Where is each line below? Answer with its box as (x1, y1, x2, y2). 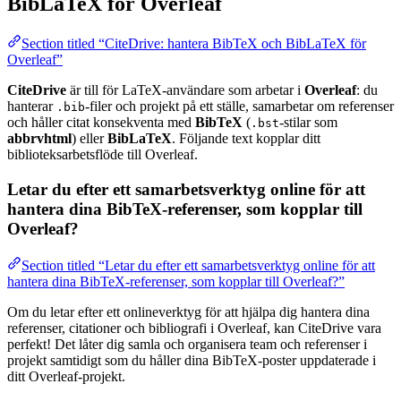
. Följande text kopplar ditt (172, 131, 320, 147)
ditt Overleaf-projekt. (7, 368, 125, 384)
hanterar (7, 98, 56, 115)
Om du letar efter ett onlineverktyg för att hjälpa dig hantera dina (7, 303, 370, 320)
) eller (72, 131, 107, 147)
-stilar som (279, 115, 337, 131)
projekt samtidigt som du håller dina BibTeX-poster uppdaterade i (7, 352, 376, 368)
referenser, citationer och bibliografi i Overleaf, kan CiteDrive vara (7, 320, 381, 336)
